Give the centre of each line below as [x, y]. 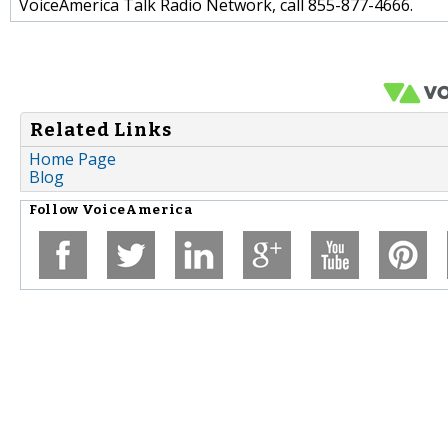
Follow [55, 210]
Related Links [101, 129]
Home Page [72, 159]
